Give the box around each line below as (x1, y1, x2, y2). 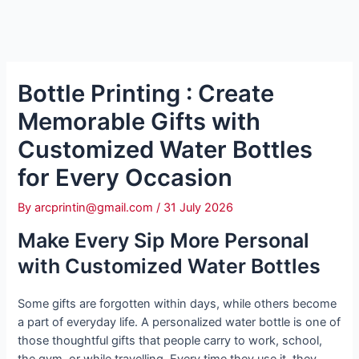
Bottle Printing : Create (18, 79, 275, 107)
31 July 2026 (163, 200, 234, 215)
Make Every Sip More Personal (18, 228, 310, 253)
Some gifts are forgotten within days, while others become (18, 296, 337, 312)
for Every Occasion (18, 163, 233, 192)
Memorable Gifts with (18, 107, 261, 135)
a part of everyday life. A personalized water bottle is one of (18, 315, 341, 330)
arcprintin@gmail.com (34, 200, 157, 215)
